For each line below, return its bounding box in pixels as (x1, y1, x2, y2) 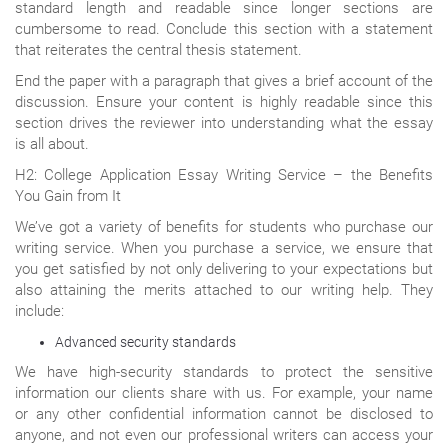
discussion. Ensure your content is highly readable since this (15, 92, 433, 111)
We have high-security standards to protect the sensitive (15, 362, 433, 381)
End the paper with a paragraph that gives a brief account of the (15, 71, 433, 90)
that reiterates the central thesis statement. (15, 40, 302, 59)
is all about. (15, 134, 89, 153)
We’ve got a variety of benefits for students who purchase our (15, 217, 433, 236)
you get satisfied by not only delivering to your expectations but (15, 259, 433, 278)
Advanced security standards (55, 333, 236, 350)
